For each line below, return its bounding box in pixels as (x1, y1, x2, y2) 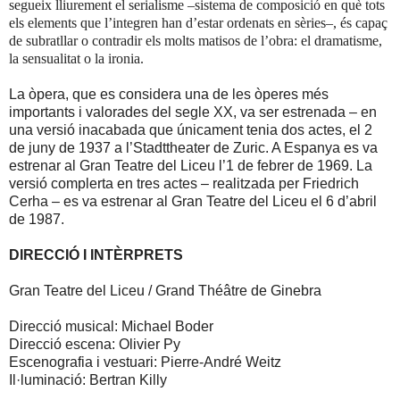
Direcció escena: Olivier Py (9, 337, 180, 353)
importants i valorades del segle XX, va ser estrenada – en (9, 104, 377, 121)
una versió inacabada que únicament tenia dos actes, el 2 (9, 122, 372, 138)
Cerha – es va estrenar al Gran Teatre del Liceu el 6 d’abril (9, 194, 377, 210)
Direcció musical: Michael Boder (9, 319, 213, 335)
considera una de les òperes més (115, 87, 329, 103)
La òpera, (9, 87, 72, 103)
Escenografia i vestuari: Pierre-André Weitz (9, 354, 281, 371)
